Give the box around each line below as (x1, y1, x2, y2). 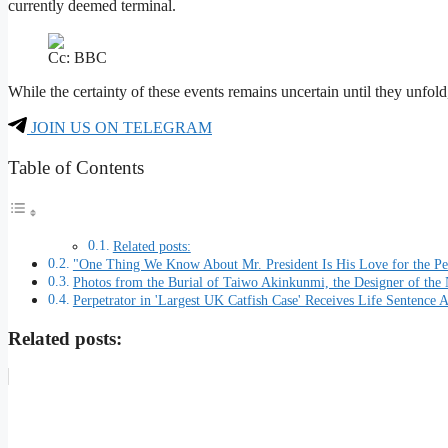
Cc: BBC (48, 49, 107, 67)
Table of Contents (8, 156, 144, 178)
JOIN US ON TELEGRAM (27, 119, 212, 137)
